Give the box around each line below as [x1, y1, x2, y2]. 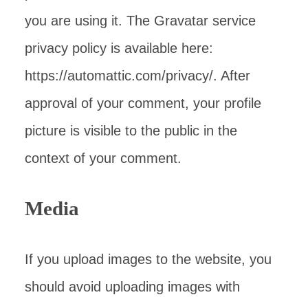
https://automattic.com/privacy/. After [25, 68, 250, 83]
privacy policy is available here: [25, 41, 213, 56]
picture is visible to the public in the [25, 123, 237, 138]
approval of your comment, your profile [25, 96, 261, 111]
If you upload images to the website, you [25, 252, 272, 267]
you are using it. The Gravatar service [25, 13, 256, 28]
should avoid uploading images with [25, 279, 240, 294]
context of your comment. [25, 151, 181, 166]
